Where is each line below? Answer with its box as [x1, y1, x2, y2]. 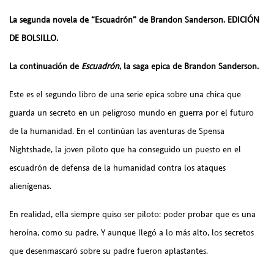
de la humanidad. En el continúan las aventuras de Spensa [9, 125, 224, 138]
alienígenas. [9, 180, 51, 193]
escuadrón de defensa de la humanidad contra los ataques [9, 161, 226, 174]
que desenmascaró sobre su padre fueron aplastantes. [9, 245, 208, 257]
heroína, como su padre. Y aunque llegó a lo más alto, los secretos [9, 226, 254, 239]
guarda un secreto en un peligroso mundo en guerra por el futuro [9, 106, 254, 119]
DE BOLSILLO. [9, 32, 58, 45]
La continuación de [9, 60, 81, 73]
